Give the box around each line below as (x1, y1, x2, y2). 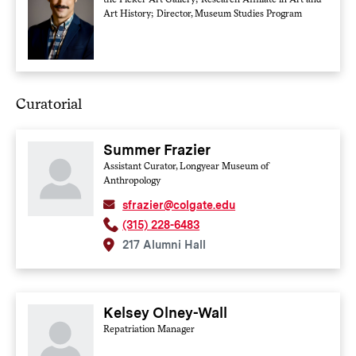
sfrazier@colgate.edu (122, 198, 236, 211)
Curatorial (15, 94, 82, 113)
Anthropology (103, 174, 161, 186)
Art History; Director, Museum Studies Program (103, 7, 303, 19)
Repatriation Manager (103, 323, 195, 335)
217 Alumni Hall (122, 238, 207, 251)
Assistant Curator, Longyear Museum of (103, 160, 269, 172)
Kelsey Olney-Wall (103, 304, 228, 321)
